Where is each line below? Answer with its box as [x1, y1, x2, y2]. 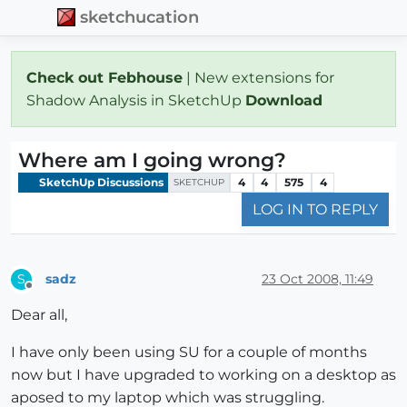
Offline [28, 286, 64, 301]
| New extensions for [183, 68, 334, 86]
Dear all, [11, 306, 67, 324]
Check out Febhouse [26, 68, 183, 86]
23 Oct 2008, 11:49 [262, 270, 373, 287]
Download [245, 91, 327, 109]
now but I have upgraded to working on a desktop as [11, 366, 396, 384]
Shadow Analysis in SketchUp [26, 91, 245, 109]
